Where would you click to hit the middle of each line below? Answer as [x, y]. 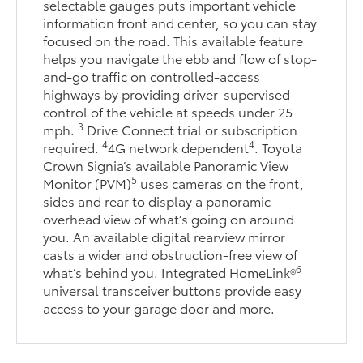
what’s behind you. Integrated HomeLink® [170, 272]
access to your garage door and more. [159, 308]
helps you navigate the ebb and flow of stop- [180, 58]
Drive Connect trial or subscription [191, 130]
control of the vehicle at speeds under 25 [168, 112]
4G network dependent [179, 147]
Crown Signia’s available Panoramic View [166, 165]
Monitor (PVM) [88, 183]
